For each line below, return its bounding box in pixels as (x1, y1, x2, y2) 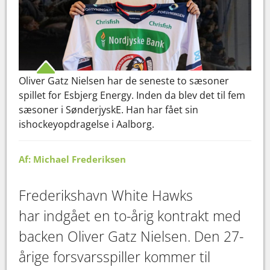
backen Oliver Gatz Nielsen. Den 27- (19, 227, 244, 246)
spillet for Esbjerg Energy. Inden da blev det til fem (19, 89, 246, 102)
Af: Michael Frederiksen (19, 153, 127, 166)
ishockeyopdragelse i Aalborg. (19, 118, 155, 131)
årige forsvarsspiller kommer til (19, 247, 211, 267)
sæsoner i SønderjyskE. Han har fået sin (19, 103, 199, 117)
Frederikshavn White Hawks (19, 186, 193, 206)
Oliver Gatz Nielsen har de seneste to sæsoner (19, 74, 230, 88)
